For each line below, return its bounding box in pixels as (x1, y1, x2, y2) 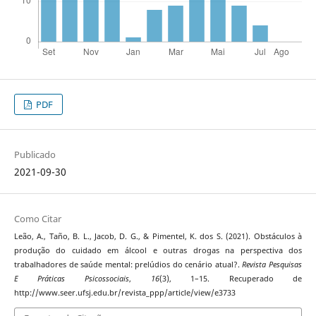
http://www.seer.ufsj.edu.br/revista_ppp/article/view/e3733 (13, 288, 236, 298)
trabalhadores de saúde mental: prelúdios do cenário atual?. (13, 260, 243, 270)
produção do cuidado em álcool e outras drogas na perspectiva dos (13, 245, 303, 256)
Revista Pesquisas (242, 260, 303, 270)
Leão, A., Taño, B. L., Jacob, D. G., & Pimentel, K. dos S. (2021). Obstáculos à (13, 231, 303, 242)
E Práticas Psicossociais (13, 274, 129, 284)
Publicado (13, 148, 56, 162)
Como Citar (13, 212, 61, 226)
